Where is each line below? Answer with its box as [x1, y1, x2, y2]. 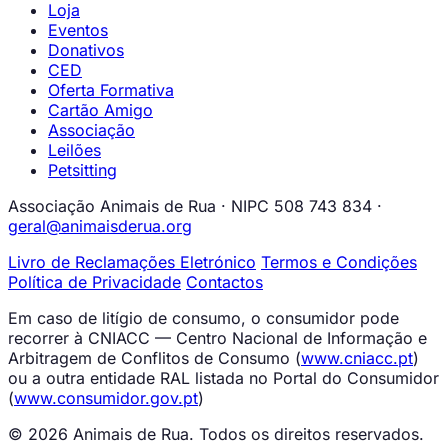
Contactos [186, 272, 263, 292]
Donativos [48, 40, 124, 60]
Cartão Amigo [48, 100, 153, 120]
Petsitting [48, 160, 117, 180]
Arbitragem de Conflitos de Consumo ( [8, 348, 301, 368]
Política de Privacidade [8, 272, 181, 292]
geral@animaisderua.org [8, 216, 192, 236]
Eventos [48, 20, 108, 40]
